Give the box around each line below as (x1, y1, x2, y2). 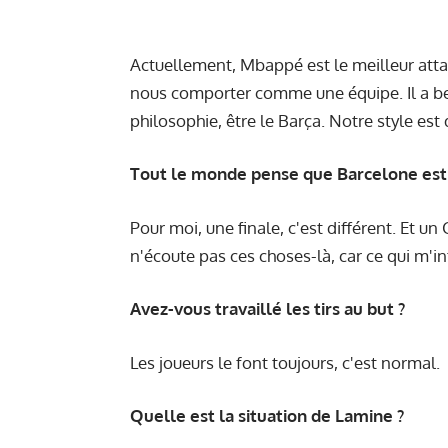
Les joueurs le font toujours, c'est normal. (130, 351, 440, 373)
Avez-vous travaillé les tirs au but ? (130, 298, 405, 320)
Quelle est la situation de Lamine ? (130, 405, 404, 427)
